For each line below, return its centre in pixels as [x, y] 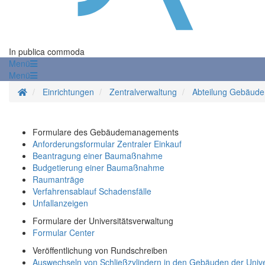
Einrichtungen [68, 92]
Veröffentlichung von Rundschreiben [100, 251]
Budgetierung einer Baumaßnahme [98, 168]
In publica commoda [47, 52]
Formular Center [64, 233]
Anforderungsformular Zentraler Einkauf [107, 144]
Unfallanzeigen [60, 203]
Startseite [44, 91]
